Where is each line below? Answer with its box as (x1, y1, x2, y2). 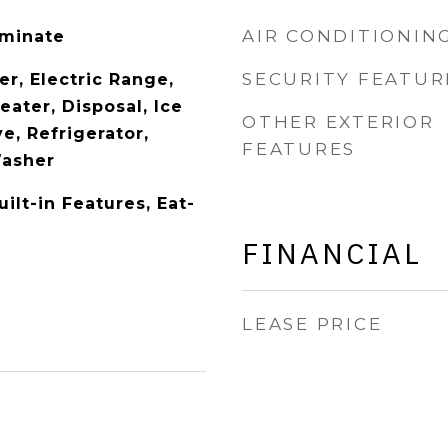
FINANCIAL (242, 234, 422, 272)
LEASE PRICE (242, 314, 383, 334)
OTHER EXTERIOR (242, 112, 435, 132)
